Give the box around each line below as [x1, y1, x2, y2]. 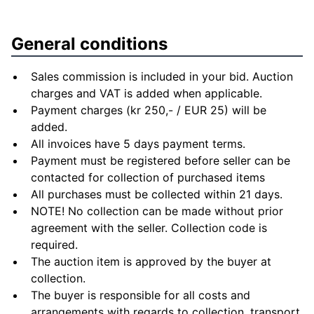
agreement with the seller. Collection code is [31, 221, 267, 235]
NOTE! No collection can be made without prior [31, 204, 283, 218]
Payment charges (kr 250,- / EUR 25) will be [31, 103, 266, 117]
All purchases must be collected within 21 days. [31, 187, 282, 201]
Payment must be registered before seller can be [31, 153, 290, 168]
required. [31, 238, 78, 252]
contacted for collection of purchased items [31, 170, 265, 184]
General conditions [11, 34, 168, 54]
